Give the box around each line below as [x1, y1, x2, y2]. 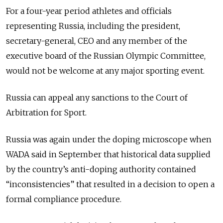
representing [6, 21, 57, 31]
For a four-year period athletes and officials [6, 6, 172, 16]
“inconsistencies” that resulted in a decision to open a [6, 179, 215, 190]
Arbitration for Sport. [6, 108, 87, 118]
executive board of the [6, 51, 92, 61]
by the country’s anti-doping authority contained [6, 164, 196, 175]
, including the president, [84, 21, 180, 31]
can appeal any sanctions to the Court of [33, 93, 188, 103]
